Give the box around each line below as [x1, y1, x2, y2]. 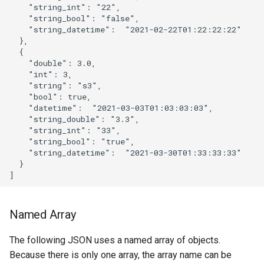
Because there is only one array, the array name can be [9, 249, 232, 261]
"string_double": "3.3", [9, 113, 140, 124]
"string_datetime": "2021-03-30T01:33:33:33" [9, 147, 242, 158]
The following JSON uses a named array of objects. [9, 235, 220, 246]
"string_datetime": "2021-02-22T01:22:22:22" [9, 24, 242, 35]
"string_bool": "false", [9, 12, 140, 24]
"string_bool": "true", [9, 136, 135, 147]
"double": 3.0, [9, 57, 96, 68]
